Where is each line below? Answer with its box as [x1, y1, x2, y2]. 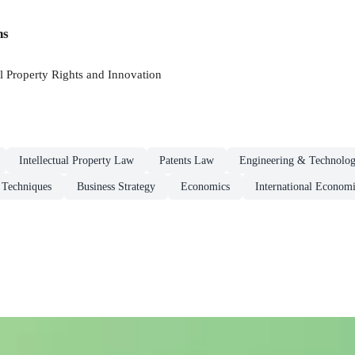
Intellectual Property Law [19, 154, 134, 166]
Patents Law [159, 154, 214, 166]
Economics [181, 180, 230, 193]
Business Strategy [77, 180, 155, 193]
